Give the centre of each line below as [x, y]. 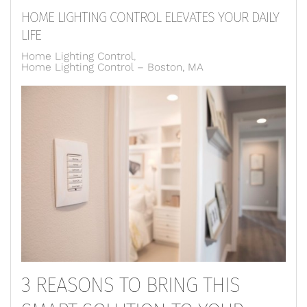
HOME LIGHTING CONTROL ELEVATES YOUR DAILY [150, 17]
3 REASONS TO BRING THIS [131, 285]
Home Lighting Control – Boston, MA [112, 67]
